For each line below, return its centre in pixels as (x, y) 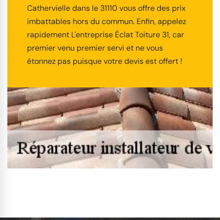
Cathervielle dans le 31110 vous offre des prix (106, 8)
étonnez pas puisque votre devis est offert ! (105, 61)
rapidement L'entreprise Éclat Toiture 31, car (106, 35)
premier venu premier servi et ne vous (95, 48)
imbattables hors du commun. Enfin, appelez (107, 22)
